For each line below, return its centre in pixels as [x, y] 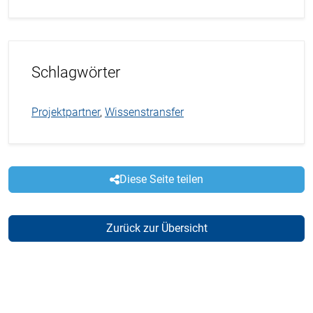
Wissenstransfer [144, 112]
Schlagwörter [76, 72]
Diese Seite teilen [161, 179]
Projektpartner [66, 112]
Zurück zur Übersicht [156, 228]
